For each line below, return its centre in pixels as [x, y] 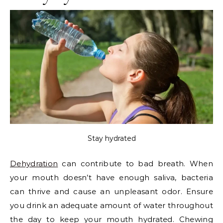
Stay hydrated [111, 138]
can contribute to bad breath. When [135, 163]
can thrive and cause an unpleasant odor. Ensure [111, 191]
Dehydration [34, 163]
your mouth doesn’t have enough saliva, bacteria [111, 177]
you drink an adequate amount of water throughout [111, 205]
